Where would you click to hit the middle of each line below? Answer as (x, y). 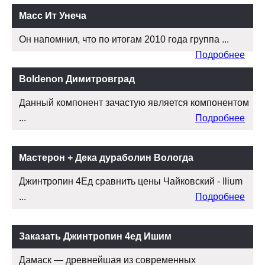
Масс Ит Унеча (53, 16)
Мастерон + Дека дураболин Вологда (106, 158)
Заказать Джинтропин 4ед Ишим (95, 237)
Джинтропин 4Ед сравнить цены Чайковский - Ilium (131, 182)
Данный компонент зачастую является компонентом (134, 103)
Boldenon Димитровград (77, 79)
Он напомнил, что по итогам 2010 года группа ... (124, 40)
